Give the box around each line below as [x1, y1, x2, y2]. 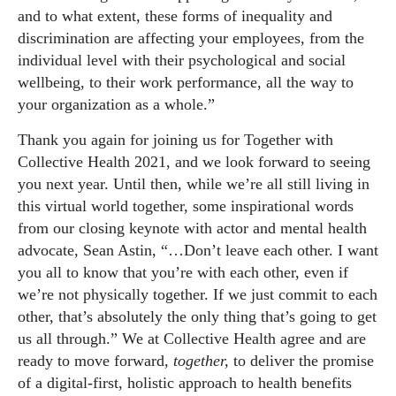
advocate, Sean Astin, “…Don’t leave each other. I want [18, 240, 378, 259]
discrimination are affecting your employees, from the [18, 28, 364, 47]
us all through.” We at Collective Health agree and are [18, 329, 366, 347]
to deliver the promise [233, 351, 374, 369]
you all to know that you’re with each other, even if [18, 263, 348, 281]
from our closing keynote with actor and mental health [18, 218, 367, 237]
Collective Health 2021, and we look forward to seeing [18, 152, 370, 171]
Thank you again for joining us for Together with [18, 130, 333, 148]
